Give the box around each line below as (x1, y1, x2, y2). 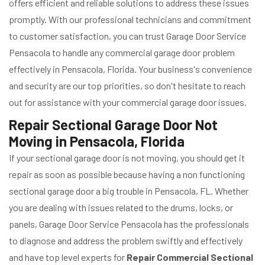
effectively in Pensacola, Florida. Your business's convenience (9, 63, 252, 75)
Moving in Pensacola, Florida (9, 132, 185, 150)
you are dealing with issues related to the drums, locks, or (9, 201, 233, 213)
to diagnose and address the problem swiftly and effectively (9, 234, 243, 246)
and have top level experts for (9, 251, 127, 263)
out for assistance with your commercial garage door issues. (9, 96, 247, 108)
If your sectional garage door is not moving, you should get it (9, 151, 245, 163)
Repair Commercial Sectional (127, 251, 253, 263)
